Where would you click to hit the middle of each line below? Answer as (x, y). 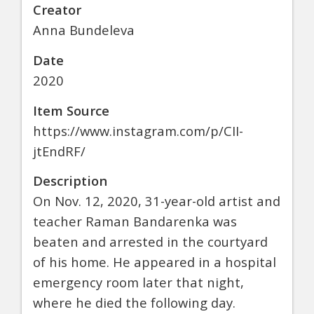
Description (70, 181)
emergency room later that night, (138, 282)
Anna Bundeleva (84, 30)
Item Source (71, 110)
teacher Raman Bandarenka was (135, 221)
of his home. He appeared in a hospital (155, 262)
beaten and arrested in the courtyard (150, 242)
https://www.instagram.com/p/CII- (138, 130)
